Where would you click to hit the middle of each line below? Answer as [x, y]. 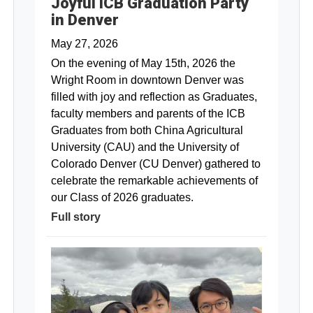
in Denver [85, 20]
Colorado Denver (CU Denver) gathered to [156, 163]
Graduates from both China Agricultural [147, 130]
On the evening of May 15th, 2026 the [143, 63]
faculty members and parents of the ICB [148, 113]
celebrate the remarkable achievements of [154, 180]
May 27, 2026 [85, 43]
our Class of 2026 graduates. [122, 197]
